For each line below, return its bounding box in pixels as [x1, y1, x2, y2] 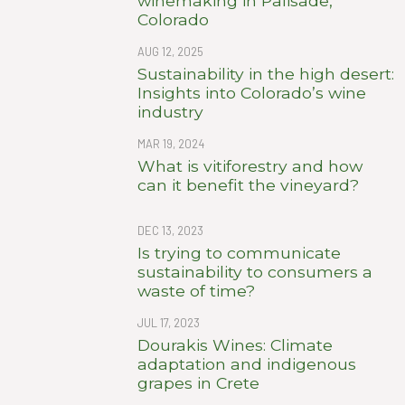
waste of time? [137, 280, 255, 300]
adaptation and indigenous [137, 353, 356, 373]
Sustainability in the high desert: [137, 63, 394, 83]
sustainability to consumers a [137, 261, 372, 281]
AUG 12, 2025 [137, 43, 203, 59]
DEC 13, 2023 [137, 222, 203, 238]
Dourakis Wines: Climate [137, 334, 333, 354]
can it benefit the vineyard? [137, 174, 359, 194]
